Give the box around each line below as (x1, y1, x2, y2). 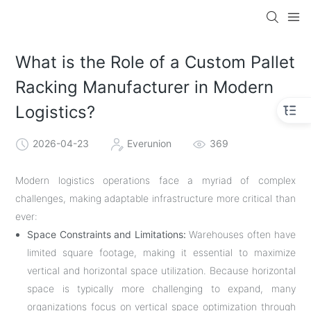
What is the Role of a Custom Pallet (15, 52, 296, 73)
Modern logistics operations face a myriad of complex (15, 174, 296, 186)
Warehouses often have (185, 228, 296, 240)
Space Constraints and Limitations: (27, 228, 186, 240)
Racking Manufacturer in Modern (15, 77, 274, 98)
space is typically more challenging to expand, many (27, 282, 296, 294)
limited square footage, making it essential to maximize (27, 246, 296, 258)
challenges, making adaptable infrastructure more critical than (15, 192, 296, 204)
